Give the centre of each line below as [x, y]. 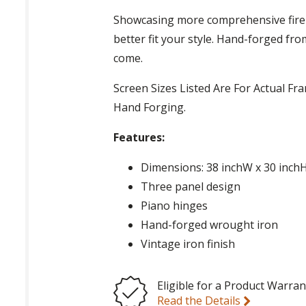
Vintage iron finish [188, 244]
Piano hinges [175, 206]
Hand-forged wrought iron [210, 225]
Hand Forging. [150, 108]
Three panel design [191, 187]
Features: [139, 138]
